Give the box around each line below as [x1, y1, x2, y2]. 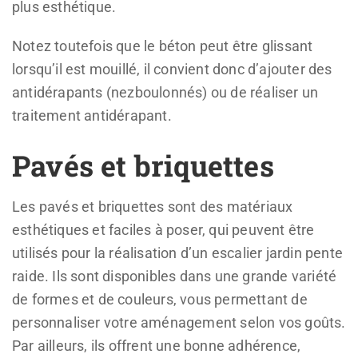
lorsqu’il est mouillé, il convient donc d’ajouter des [12, 60, 332, 78]
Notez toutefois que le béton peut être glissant [12, 37, 313, 54]
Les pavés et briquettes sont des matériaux [12, 197, 293, 215]
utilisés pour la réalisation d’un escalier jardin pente [12, 244, 344, 261]
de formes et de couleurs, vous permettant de [12, 290, 308, 308]
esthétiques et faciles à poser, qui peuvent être [12, 221, 315, 238]
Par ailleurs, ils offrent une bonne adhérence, [12, 336, 301, 354]
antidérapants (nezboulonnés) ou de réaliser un [12, 83, 319, 101]
